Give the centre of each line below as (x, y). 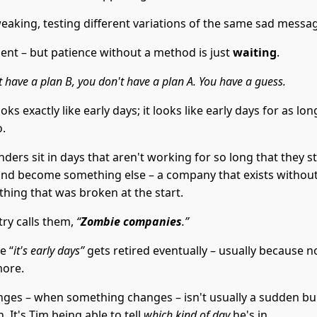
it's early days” (49, 250)
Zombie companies (131, 221)
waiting (255, 52)
